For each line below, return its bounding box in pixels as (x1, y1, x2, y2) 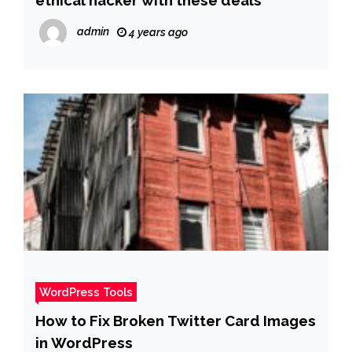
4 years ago (126, 25, 188, 38)
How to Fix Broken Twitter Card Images (35, 311, 316, 329)
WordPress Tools (39, 284, 133, 299)
